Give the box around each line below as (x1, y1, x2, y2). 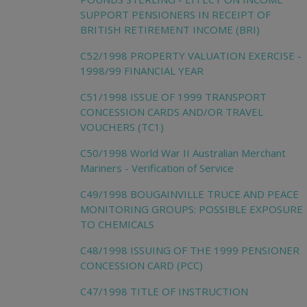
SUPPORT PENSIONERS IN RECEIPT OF (80, 7, 271, 21)
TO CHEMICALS (80, 217, 154, 231)
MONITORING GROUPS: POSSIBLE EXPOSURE (80, 201, 303, 216)
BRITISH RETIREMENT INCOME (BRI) (80, 22, 260, 36)
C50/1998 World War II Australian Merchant (80, 145, 286, 160)
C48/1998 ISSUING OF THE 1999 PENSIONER (80, 243, 299, 257)
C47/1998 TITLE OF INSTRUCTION (80, 284, 248, 298)
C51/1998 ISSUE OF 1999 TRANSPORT (80, 89, 267, 103)
